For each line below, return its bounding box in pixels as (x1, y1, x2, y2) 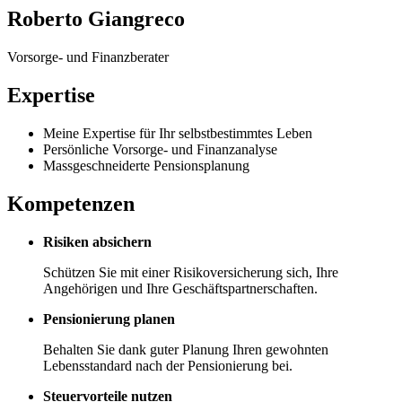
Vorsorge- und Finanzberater (7, 48, 169, 65)
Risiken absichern (43, 233, 152, 249)
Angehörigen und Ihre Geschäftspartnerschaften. (43, 280, 318, 296)
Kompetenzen (7, 191, 135, 215)
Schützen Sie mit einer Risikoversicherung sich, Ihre (43, 264, 338, 280)
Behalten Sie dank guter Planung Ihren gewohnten (43, 341, 328, 357)
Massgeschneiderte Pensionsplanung (43, 157, 249, 173)
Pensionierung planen (43, 310, 175, 327)
